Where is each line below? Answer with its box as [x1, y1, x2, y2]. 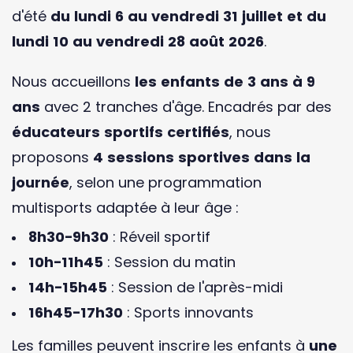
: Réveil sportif [109, 227, 210, 247]
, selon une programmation [69, 173, 262, 193]
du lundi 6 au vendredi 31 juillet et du [50, 6, 326, 26]
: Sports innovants [123, 303, 254, 323]
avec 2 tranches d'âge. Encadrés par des [40, 97, 332, 117]
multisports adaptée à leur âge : [12, 198, 239, 218]
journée [12, 173, 69, 193]
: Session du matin [103, 252, 236, 273]
